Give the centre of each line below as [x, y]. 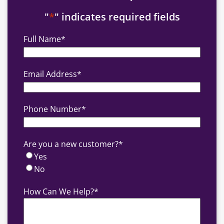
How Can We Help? [59, 191]
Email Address [50, 74]
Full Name [42, 39]
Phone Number [52, 109]
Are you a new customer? [71, 144]
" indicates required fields [117, 16]
